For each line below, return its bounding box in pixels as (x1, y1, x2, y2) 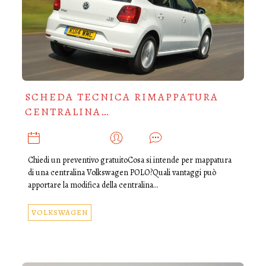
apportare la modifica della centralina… (27, 179, 158, 191)
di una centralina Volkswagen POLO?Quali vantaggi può (27, 167, 216, 179)
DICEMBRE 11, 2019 (42, 134, 109, 143)
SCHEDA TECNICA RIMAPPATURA (24, 90, 218, 104)
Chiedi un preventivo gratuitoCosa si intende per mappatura (27, 154, 232, 166)
